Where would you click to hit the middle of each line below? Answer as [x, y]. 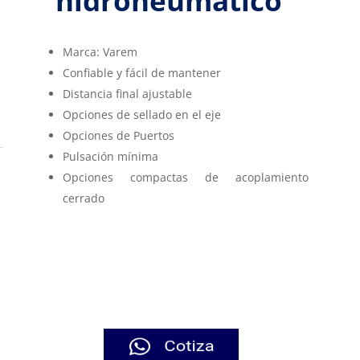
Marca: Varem [100, 51]
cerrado [83, 198]
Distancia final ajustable [127, 93]
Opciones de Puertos [118, 135]
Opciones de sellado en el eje [141, 114]
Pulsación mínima [110, 156]
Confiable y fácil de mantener [141, 72]
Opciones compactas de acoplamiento [186, 177]
